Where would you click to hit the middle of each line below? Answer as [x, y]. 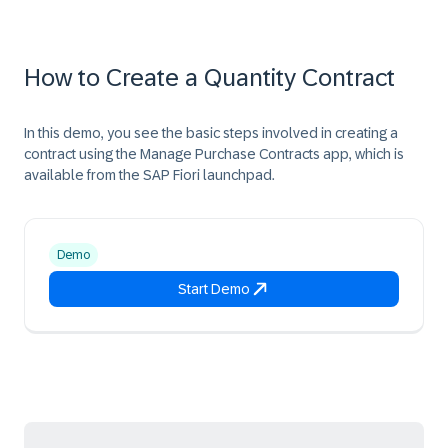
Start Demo [214, 289]
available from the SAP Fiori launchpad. [149, 175]
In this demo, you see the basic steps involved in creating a [211, 133]
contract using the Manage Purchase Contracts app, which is [214, 154]
